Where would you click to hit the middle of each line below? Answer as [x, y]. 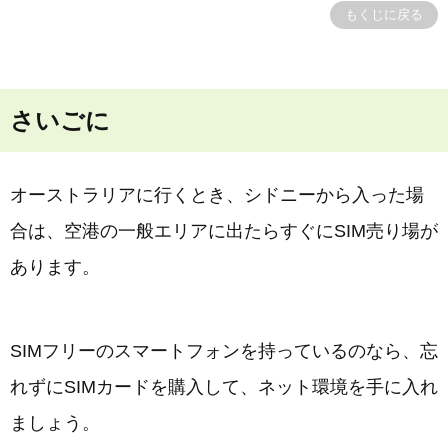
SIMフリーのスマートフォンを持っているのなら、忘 [224, 351]
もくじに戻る [384, 14]
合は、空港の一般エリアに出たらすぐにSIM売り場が [224, 231]
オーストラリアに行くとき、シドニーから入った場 [217, 195]
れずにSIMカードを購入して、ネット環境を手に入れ [224, 387]
